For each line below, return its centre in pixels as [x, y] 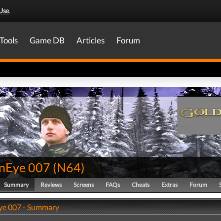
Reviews [51, 185]
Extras [169, 185]
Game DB [47, 40]
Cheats [141, 185]
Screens [84, 185]
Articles [91, 40]
